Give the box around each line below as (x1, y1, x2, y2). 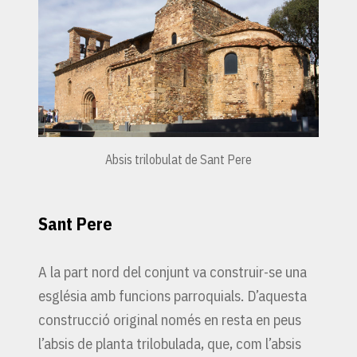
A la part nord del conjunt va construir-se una (38, 262, 307, 282)
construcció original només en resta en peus (38, 310, 301, 330)
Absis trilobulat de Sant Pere (105, 151, 252, 168)
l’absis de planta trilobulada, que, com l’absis (38, 334, 301, 354)
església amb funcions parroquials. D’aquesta (38, 286, 307, 306)
